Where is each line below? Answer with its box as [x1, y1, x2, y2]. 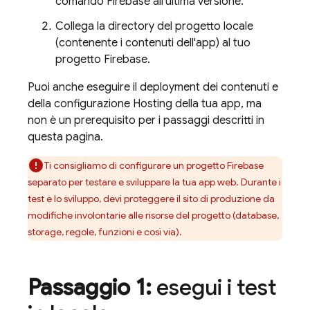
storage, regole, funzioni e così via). [28, 226, 182, 238]
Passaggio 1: [28, 273, 152, 301]
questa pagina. [28, 130, 103, 144]
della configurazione [28, 97, 133, 111]
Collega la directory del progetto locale [55, 19, 253, 33]
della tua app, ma [172, 97, 262, 111]
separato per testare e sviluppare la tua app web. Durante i [28, 176, 281, 188]
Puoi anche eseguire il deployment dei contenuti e [28, 80, 278, 94]
